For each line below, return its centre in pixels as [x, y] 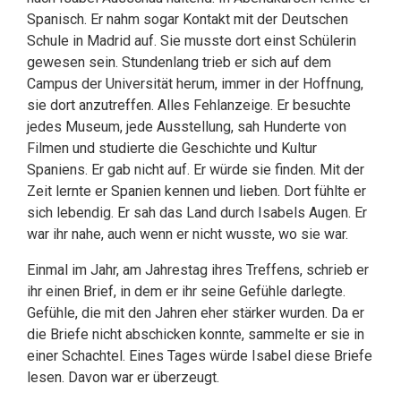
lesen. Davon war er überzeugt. [123, 377]
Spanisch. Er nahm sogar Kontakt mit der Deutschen [188, 19]
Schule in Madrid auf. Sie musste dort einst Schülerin [192, 41]
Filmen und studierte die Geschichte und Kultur [172, 148]
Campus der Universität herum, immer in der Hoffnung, [195, 84]
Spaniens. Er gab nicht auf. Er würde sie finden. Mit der [196, 170]
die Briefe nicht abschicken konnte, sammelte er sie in [196, 334]
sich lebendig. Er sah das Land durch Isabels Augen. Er [197, 213]
